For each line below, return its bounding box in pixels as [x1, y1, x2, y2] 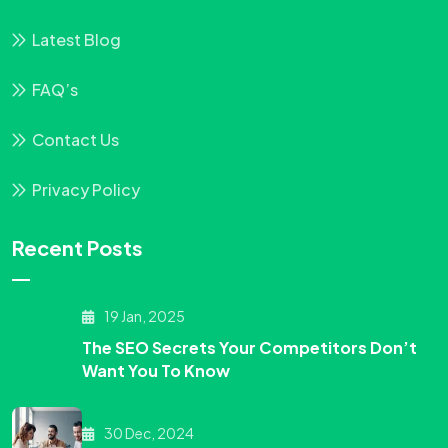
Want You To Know [82, 360, 230, 382]
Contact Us [32, 129, 119, 151]
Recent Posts [12, 235, 143, 261]
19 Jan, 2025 [102, 307, 185, 326]
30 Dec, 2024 [102, 424, 194, 443]
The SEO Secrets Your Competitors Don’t [82, 337, 417, 359]
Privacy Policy [32, 179, 140, 201]
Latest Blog [32, 29, 121, 51]
